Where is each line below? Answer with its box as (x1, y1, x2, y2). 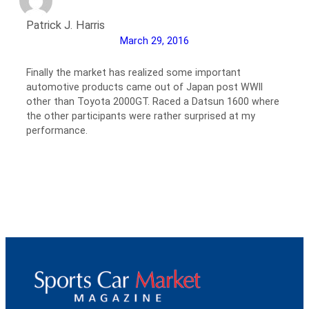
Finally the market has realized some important (26, 66, 241, 78)
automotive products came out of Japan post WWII (26, 81, 263, 92)
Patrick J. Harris (26, 19, 105, 32)
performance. (26, 124, 88, 136)
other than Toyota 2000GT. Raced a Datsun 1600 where (26, 95, 279, 107)
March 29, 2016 (120, 35, 189, 47)
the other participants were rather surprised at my (26, 110, 255, 121)
